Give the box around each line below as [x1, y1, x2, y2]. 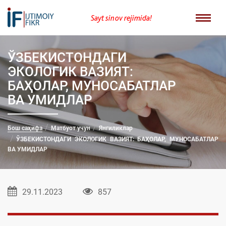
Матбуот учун [51, 125, 90, 132]
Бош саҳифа [8, 124, 42, 132]
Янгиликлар [99, 125, 133, 132]
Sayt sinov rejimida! [90, 13, 152, 23]
